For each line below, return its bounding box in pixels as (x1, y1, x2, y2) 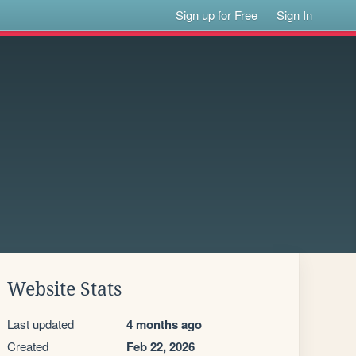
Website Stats (7, 279, 122, 300)
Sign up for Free (176, 6, 258, 23)
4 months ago (126, 315, 202, 333)
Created (7, 338, 48, 354)
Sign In (277, 6, 313, 23)
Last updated (7, 315, 74, 332)
